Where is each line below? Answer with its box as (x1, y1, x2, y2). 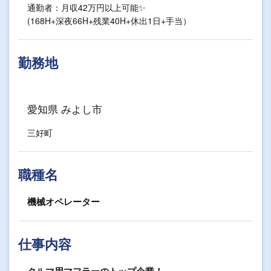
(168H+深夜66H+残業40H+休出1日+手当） (27, 15, 191, 27)
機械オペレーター (27, 195, 100, 208)
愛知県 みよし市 (27, 101, 102, 116)
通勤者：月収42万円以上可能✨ (27, 1, 146, 13)
